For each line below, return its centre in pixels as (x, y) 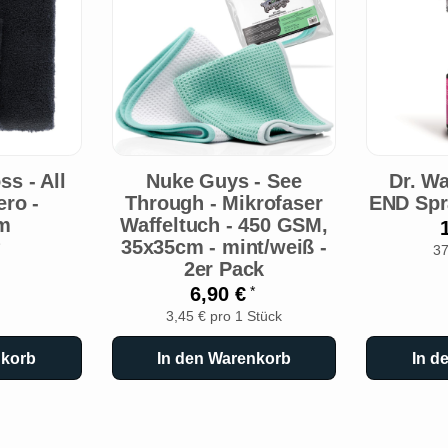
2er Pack (224, 269)
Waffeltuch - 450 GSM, (224, 225)
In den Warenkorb (223, 358)
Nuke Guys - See (224, 181)
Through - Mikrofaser (224, 203)
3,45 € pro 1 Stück (223, 317)
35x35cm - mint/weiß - (224, 247)
